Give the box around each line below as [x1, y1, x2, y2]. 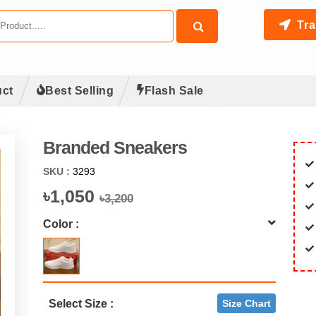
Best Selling [45, 85, 114, 97]
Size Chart [221, 298, 271, 309]
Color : [42, 217, 79, 230]
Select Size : [48, 297, 114, 310]
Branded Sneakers [42, 138, 187, 157]
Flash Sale [144, 85, 204, 97]
